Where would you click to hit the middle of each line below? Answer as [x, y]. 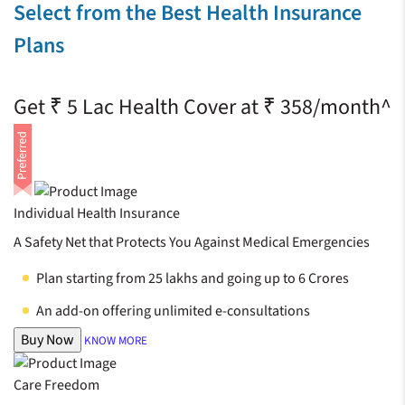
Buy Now [47, 340]
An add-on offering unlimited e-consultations [173, 311]
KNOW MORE [116, 341]
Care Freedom [57, 386]
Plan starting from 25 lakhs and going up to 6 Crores [193, 279]
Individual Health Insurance [97, 214]
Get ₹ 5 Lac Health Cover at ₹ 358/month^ [202, 108]
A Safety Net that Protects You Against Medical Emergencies [192, 243]
